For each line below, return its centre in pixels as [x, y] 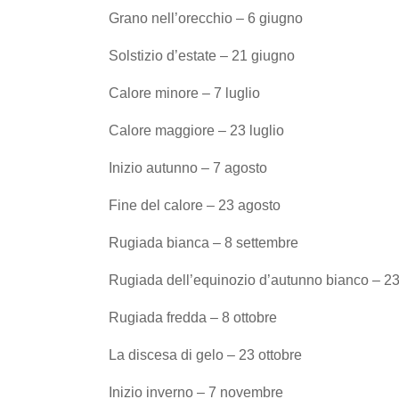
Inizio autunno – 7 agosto [188, 167]
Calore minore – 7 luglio [184, 93]
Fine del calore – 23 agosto [195, 205]
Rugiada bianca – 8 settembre [204, 242]
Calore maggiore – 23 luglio [196, 130]
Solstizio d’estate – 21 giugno [202, 55]
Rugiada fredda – [165, 317]
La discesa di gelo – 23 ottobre [205, 354]
